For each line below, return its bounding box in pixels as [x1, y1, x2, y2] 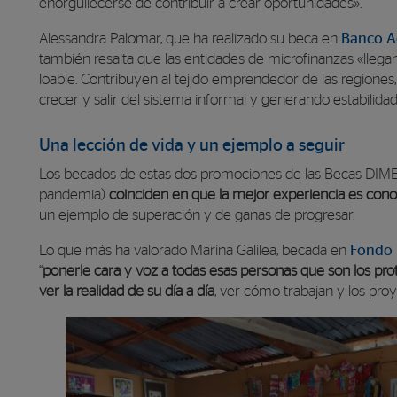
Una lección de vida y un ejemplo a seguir [39, 136, 345, 154]
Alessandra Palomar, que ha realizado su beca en [39, 31, 341, 46]
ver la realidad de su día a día [39, 284, 214, 299]
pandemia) [39, 187, 109, 202]
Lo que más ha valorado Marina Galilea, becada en [39, 243, 350, 258]
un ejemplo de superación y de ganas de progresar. [39, 207, 354, 222]
